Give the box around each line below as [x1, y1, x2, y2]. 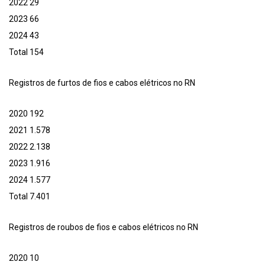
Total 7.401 [9, 192, 50, 202]
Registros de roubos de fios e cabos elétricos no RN [9, 222, 198, 232]
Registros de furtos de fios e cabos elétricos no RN [9, 78, 195, 88]
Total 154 [9, 47, 44, 57]
